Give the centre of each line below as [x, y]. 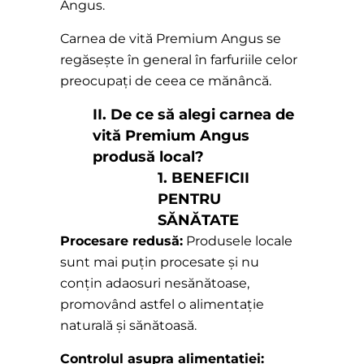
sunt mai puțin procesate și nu [160, 262]
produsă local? [148, 157]
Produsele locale [238, 241]
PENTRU [189, 199]
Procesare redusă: [121, 241]
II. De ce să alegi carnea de [193, 115]
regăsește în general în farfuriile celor [179, 60]
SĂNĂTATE [198, 221]
